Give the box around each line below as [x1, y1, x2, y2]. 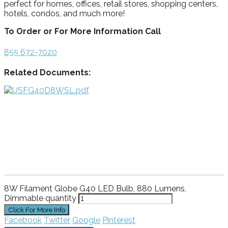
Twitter [44, 215, 70, 225]
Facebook [4, 215, 42, 225]
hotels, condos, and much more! [4, 9, 125, 19]
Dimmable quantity [4, 193, 76, 203]
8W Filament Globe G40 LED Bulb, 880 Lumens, [4, 183, 186, 193]
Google [72, 215, 100, 225]
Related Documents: [4, 67, 91, 77]
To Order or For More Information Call [4, 26, 161, 37]
